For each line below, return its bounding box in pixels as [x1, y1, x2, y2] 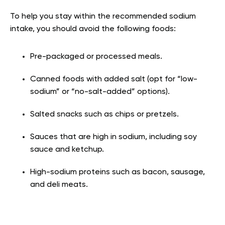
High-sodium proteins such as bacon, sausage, [30, 168, 205, 176]
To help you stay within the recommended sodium [10, 12, 196, 21]
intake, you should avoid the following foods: [10, 25, 176, 33]
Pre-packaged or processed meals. [30, 52, 164, 61]
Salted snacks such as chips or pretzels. [30, 110, 181, 119]
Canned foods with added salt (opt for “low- [30, 75, 197, 83]
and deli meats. [30, 180, 90, 189]
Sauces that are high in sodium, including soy [30, 133, 197, 141]
